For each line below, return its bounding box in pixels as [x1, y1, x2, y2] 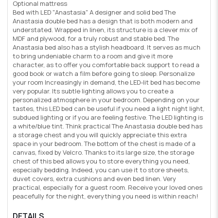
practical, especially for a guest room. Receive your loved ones [13, 183, 202, 192]
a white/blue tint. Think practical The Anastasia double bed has [13, 122, 202, 131]
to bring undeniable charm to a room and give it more [13, 52, 173, 61]
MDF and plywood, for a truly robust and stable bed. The [13, 34, 179, 43]
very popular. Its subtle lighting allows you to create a [13, 87, 174, 96]
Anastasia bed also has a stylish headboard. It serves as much [13, 43, 200, 52]
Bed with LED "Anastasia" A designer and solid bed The [13, 8, 176, 17]
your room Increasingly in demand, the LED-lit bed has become [13, 78, 200, 87]
